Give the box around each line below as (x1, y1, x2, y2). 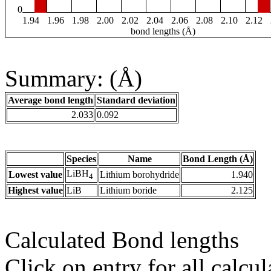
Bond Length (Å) (183, 154, 253, 165)
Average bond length (8, 95, 93, 106)
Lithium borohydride (100, 169, 179, 180)
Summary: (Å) (5, 65, 142, 92)
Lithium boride (100, 185, 157, 196)
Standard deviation (97, 95, 175, 106)
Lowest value (8, 169, 62, 180)
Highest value (8, 185, 63, 196)
